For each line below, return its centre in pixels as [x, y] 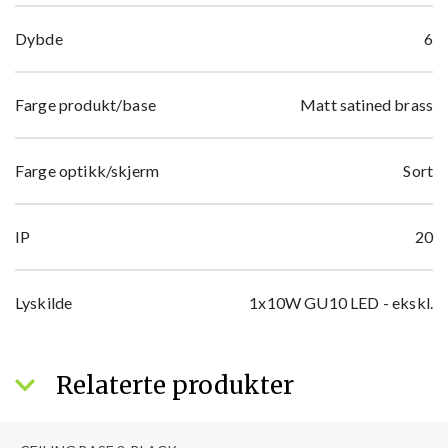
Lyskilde [44, 303]
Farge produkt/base [85, 105]
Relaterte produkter [172, 386]
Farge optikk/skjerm [87, 171]
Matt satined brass [366, 105]
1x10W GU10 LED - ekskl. [341, 303]
